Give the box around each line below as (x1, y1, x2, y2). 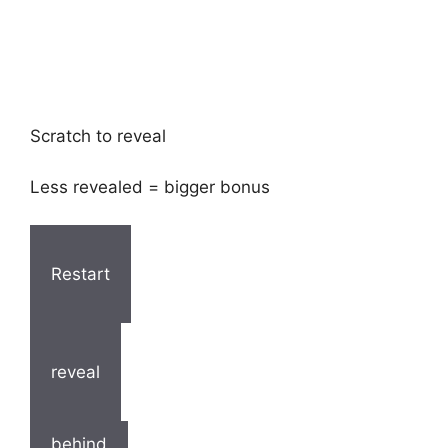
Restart (51, 263, 110, 284)
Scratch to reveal (30, 126, 166, 147)
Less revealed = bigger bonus (30, 176, 270, 197)
